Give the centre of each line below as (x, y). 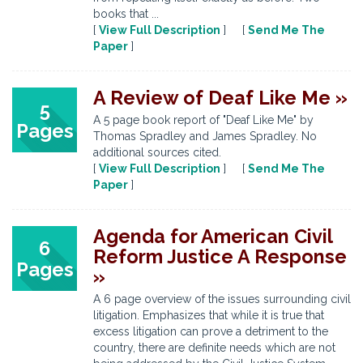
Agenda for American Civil (213, 236)
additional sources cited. (157, 152)
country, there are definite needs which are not (214, 348)
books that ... (126, 14)
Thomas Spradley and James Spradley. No (205, 136)
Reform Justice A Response (220, 256)
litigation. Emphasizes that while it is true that (209, 315)
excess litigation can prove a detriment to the (211, 331)
